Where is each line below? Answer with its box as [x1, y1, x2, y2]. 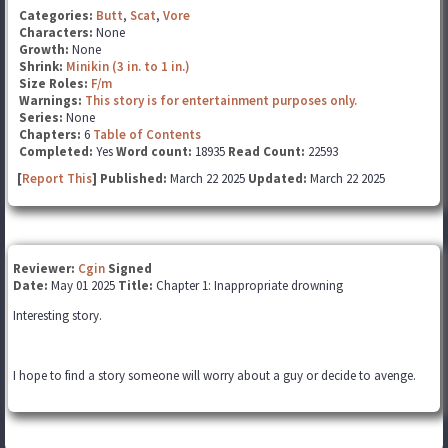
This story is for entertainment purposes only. [85, 92, 357, 109]
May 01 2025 [51, 277, 118, 294]
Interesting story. [13, 307, 102, 324]
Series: [19, 109, 63, 126]
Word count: [116, 143, 192, 160]
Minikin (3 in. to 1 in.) [66, 58, 190, 75]
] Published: [92, 170, 170, 187]
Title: [118, 277, 156, 294]
